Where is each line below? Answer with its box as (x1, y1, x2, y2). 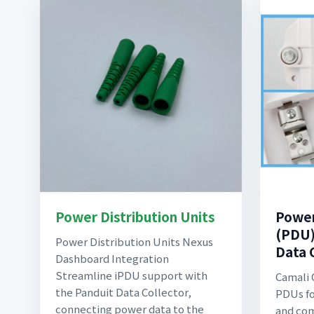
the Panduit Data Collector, (55, 285, 191, 299)
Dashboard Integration (55, 251, 169, 266)
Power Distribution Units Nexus (55, 234, 213, 249)
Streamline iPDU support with (55, 268, 207, 282)
